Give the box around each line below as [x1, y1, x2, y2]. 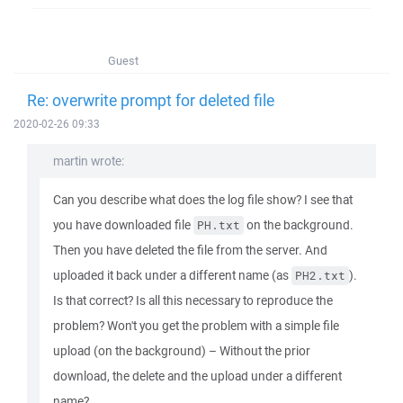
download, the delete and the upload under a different [53, 368, 342, 384]
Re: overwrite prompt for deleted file [27, 89, 274, 111]
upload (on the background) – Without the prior [53, 343, 310, 359]
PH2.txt [295, 268, 345, 283]
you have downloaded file [53, 217, 193, 233]
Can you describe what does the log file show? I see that [53, 192, 353, 208]
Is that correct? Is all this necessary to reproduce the [53, 292, 333, 309]
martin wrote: [53, 153, 124, 169]
